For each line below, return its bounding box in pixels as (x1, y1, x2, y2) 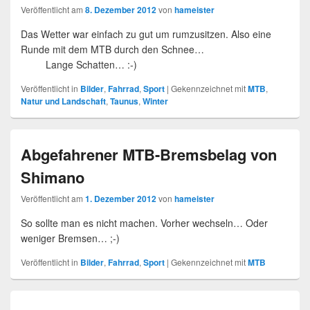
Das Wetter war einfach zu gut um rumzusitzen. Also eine (21, 27, 271, 41)
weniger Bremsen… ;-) (21, 231, 120, 245)
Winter (143, 95, 168, 107)
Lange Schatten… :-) (21, 57, 137, 71)
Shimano (21, 166, 84, 188)
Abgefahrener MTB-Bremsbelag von (21, 143, 277, 165)
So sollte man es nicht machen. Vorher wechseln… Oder (21, 216, 268, 230)
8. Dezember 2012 (85, 3, 156, 16)
